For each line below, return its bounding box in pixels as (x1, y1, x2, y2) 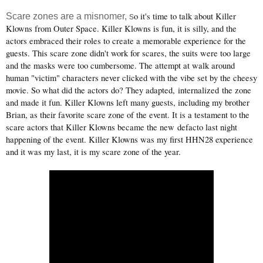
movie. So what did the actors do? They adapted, (6, 85, 178, 96)
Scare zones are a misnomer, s (6, 11, 134, 22)
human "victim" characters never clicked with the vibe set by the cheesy (6, 72, 257, 84)
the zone (219, 85, 251, 96)
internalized (178, 85, 219, 96)
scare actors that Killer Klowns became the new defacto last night (6, 122, 237, 133)
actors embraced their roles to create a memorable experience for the (6, 35, 246, 47)
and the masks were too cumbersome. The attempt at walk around (6, 60, 235, 72)
